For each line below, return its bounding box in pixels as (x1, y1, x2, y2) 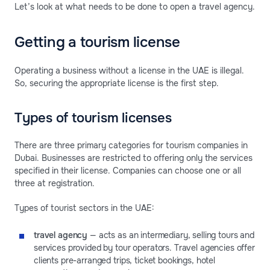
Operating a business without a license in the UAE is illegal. (14, 65, 244, 77)
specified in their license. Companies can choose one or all (14, 165, 241, 177)
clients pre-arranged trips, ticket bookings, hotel (34, 255, 215, 266)
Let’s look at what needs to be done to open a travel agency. (14, 1, 255, 13)
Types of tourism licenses (14, 110, 172, 127)
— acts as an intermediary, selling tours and (87, 230, 254, 241)
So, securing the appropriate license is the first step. (14, 78, 219, 89)
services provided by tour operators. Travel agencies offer (34, 242, 255, 254)
